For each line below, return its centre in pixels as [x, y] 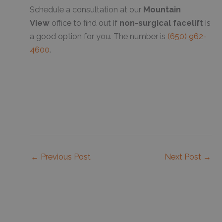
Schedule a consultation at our [86, 10]
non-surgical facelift [161, 23]
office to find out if [84, 23]
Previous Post [65, 157]
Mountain [162, 10]
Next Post [184, 157]
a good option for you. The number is [99, 37]
